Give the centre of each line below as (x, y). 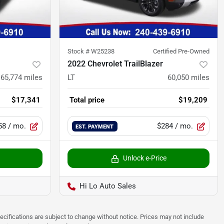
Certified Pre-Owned (181, 51)
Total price (87, 100)
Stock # (79, 51)
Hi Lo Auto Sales (108, 186)
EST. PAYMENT (95, 127)
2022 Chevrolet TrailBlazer (115, 64)
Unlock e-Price (144, 158)
